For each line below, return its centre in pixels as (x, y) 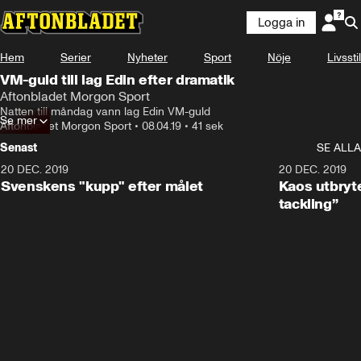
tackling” (308, 204)
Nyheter (147, 58)
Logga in (281, 23)
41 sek (207, 126)
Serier (76, 58)
